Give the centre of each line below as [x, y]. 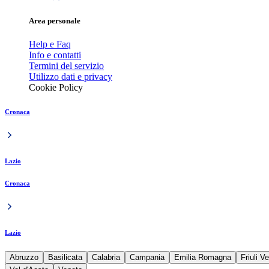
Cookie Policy [56, 88]
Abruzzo [24, 258]
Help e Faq [50, 44]
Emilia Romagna [203, 258]
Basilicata [65, 258]
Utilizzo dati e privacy [71, 77]
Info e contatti [55, 55]
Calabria [106, 258]
